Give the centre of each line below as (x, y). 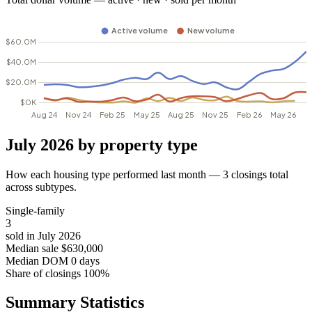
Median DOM (37, 260)
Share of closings (43, 273)
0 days (85, 260)
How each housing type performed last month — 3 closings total (147, 174)
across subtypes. (41, 187)
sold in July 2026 (43, 235)
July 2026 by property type (102, 145)
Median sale (32, 248)
